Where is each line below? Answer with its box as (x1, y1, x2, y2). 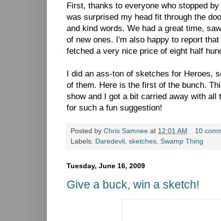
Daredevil (95, 138, 125, 146)
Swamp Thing (160, 138, 203, 146)
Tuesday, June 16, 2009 (67, 162, 145, 170)
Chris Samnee (104, 127, 148, 135)
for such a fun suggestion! (67, 103, 162, 113)
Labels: (71, 138, 95, 146)
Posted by (71, 127, 104, 135)
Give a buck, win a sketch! (67, 178, 199, 191)
